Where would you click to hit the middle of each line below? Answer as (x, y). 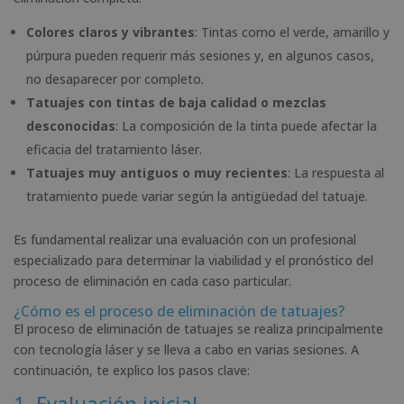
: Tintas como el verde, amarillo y (292, 32)
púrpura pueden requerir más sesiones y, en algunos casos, (200, 55)
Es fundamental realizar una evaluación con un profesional (185, 239)
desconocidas (71, 125)
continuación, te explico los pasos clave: (132, 370)
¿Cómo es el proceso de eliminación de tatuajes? (179, 311)
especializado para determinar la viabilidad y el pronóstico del (193, 260)
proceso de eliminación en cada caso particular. (152, 280)
